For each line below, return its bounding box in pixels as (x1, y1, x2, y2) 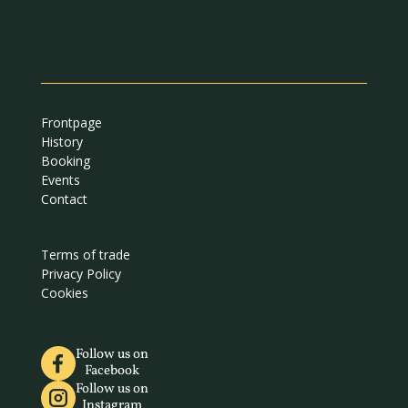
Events (40, 171, 80, 189)
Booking (40, 152, 90, 170)
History (40, 133, 83, 151)
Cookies (40, 284, 88, 302)
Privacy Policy (40, 265, 121, 283)
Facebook (84, 362, 139, 382)
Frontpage (40, 114, 102, 132)
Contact (40, 190, 87, 209)
